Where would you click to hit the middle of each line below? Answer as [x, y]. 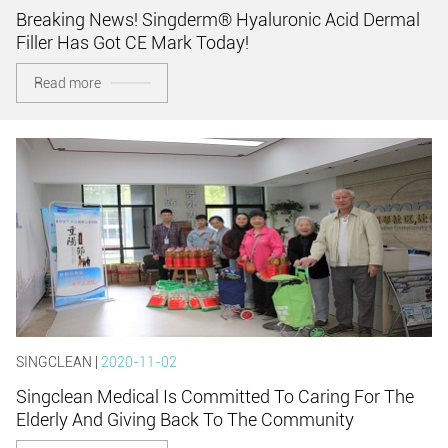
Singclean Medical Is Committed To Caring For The [215, 396]
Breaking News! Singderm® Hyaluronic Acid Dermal [218, 19]
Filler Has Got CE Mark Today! [132, 42]
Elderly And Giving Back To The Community [185, 419]
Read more [67, 82]
